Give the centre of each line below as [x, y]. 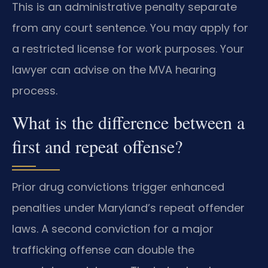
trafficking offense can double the [103, 249]
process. [35, 91]
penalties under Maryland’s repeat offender [128, 208]
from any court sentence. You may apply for [130, 28]
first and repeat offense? [97, 146]
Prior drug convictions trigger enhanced [118, 187]
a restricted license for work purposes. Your [128, 49]
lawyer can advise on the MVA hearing [114, 70]
